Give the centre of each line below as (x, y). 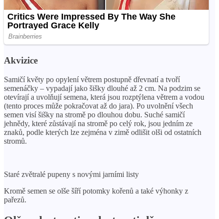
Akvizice (21, 61)
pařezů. (15, 200)
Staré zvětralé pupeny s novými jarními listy (71, 175)
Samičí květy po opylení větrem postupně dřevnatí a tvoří (92, 80)
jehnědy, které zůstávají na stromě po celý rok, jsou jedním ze (98, 124)
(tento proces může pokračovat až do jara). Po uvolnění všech (99, 106)
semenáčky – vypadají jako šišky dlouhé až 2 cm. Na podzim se (102, 88)
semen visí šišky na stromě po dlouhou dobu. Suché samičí (94, 115)
